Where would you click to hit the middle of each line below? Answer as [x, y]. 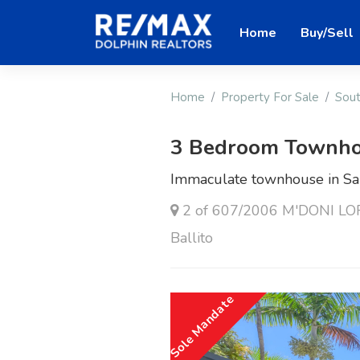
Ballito [192, 238]
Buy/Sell [327, 33]
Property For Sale [270, 98]
